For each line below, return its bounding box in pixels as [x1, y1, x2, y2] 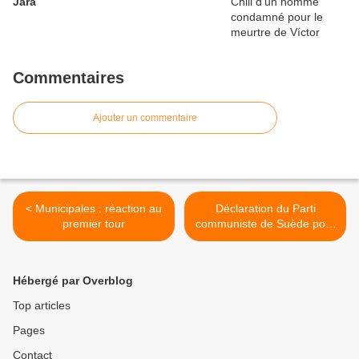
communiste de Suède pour [195, 217, 336, 231]
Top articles [13, 299, 71, 313]
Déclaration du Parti [215, 202, 316, 216]
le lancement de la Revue [200, 232, 330, 246]
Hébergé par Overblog [13, 274, 133, 288]
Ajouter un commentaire [93, 112, 197, 124]
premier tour [63, 217, 125, 231]
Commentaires [13, 69, 124, 87]
